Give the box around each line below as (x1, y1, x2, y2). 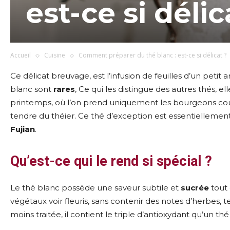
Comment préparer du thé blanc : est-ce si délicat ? (79, 51, 226, 60)
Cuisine (44, 51, 65, 60)
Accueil (10, 51, 31, 60)
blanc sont (10, 84, 53, 94)
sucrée (181, 183, 209, 193)
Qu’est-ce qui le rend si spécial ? (10, 153, 212, 169)
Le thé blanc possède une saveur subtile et (10, 183, 181, 193)
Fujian (10, 124, 35, 134)
